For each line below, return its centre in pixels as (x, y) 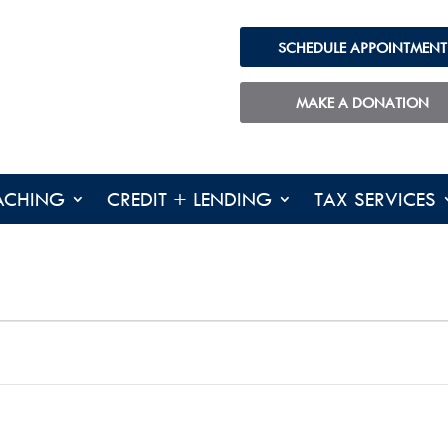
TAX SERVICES (374, 199)
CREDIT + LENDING (189, 199)
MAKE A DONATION (362, 103)
